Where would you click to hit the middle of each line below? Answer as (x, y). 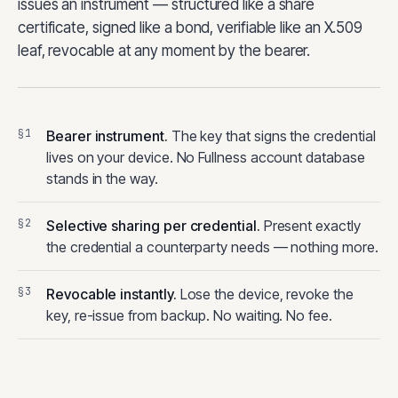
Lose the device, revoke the (265, 294)
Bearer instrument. (107, 136)
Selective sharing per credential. (153, 226)
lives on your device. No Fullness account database (206, 157)
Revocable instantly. (111, 294)
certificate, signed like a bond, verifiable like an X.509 (191, 28)
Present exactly (310, 226)
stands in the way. (102, 179)
